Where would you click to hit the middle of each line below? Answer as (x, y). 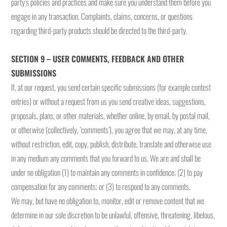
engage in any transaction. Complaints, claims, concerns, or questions (102, 16)
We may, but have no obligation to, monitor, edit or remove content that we (108, 201)
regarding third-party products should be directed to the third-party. (100, 30)
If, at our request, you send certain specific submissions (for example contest (111, 87)
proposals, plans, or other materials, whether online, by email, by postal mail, (111, 116)
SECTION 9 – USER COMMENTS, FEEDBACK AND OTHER (98, 59)
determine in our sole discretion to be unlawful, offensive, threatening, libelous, (113, 215)
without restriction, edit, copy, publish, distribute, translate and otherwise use (111, 144)
